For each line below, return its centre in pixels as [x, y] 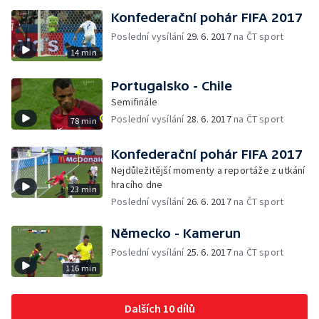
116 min [81, 268]
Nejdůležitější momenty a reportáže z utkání [208, 170]
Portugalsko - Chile [172, 86]
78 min [83, 121]
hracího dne [137, 184]
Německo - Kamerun [176, 233]
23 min [83, 189]
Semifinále [134, 102]
